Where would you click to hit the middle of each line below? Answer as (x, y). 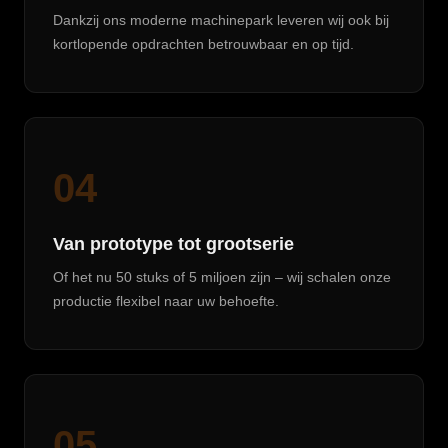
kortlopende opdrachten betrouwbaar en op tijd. (203, 44)
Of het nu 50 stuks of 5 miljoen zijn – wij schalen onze (222, 277)
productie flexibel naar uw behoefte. (166, 301)
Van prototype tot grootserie (173, 244)
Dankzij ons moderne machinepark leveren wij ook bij (221, 20)
